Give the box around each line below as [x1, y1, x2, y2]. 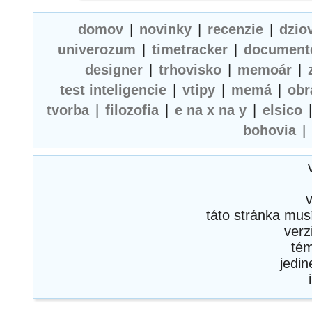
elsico [263, 102, 302, 118]
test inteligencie [60, 82, 166, 97]
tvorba [47, 102, 89, 118]
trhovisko [159, 62, 221, 77]
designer [85, 62, 143, 77]
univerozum [57, 42, 136, 57]
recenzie [207, 22, 263, 37]
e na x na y [175, 102, 247, 118]
